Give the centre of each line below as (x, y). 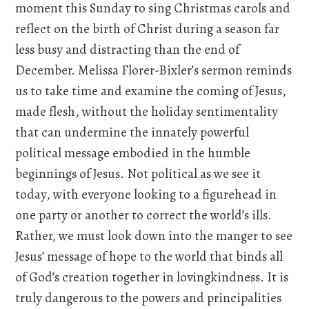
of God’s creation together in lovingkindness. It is (152, 277)
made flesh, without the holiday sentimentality (147, 112)
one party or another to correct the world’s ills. (144, 215)
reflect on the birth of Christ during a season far (148, 29)
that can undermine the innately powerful (132, 132)
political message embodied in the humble (133, 153)
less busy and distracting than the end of (128, 50)
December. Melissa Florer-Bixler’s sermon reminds (154, 70)
